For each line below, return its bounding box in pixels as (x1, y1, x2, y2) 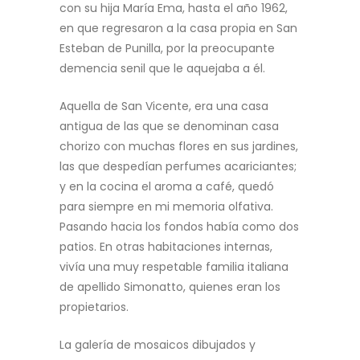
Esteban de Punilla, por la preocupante (59, 40, 275, 56)
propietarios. (59, 299, 129, 315)
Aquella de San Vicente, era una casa (59, 98, 268, 114)
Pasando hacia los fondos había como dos (59, 219, 299, 235)
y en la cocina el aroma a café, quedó (59, 178, 274, 194)
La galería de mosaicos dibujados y (59, 337, 256, 353)
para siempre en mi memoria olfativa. (59, 198, 273, 215)
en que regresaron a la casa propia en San (59, 20, 297, 36)
